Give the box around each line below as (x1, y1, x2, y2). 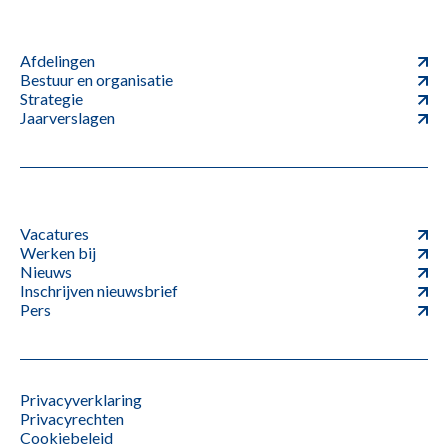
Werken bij (20, 243, 96, 263)
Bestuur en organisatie (20, 70, 173, 90)
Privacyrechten (20, 409, 124, 429)
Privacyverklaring (20, 390, 142, 410)
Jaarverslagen (20, 108, 115, 128)
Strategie (20, 89, 83, 109)
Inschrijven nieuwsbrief (20, 281, 178, 301)
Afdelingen (20, 51, 95, 71)
